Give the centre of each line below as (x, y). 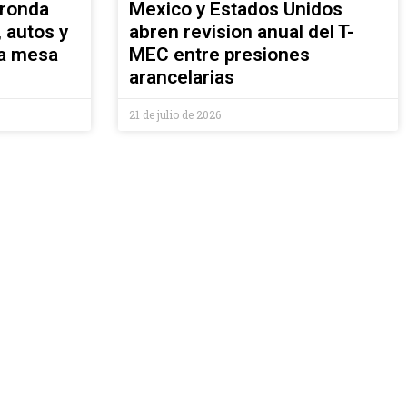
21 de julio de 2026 (174, 115)
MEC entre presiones (219, 55)
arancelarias (181, 78)
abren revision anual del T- (241, 32)
